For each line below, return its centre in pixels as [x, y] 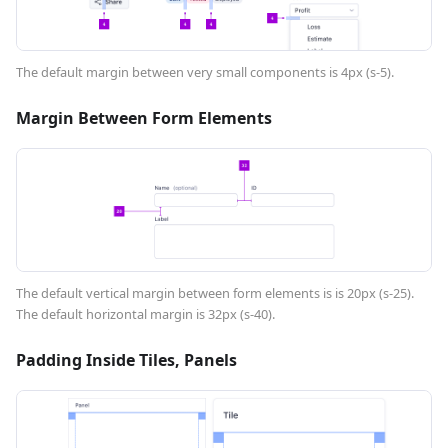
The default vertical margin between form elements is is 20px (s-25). [215, 292]
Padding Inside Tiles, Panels [126, 359]
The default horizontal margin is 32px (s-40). [145, 313]
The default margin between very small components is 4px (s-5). [205, 72]
